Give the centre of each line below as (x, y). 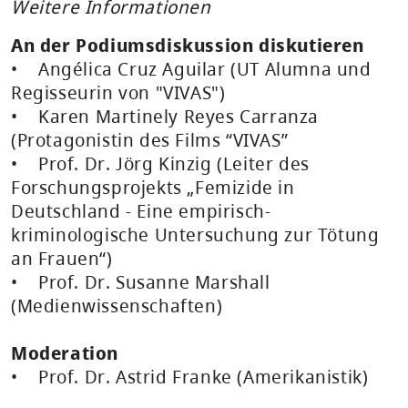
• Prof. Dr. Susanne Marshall (141, 281)
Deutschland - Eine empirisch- (141, 210)
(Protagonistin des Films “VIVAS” (150, 139)
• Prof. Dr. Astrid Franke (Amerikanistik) (190, 376)
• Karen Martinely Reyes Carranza (165, 116)
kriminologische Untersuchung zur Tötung (195, 234)
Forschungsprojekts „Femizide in (153, 187)
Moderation (65, 352)
